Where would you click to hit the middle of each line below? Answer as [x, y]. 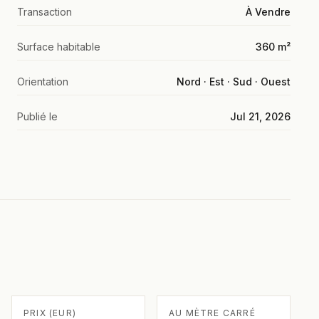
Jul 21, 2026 [260, 116]
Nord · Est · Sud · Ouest [234, 81]
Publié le [37, 116]
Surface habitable [59, 46]
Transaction [45, 11]
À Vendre [268, 11]
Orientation [43, 81]
